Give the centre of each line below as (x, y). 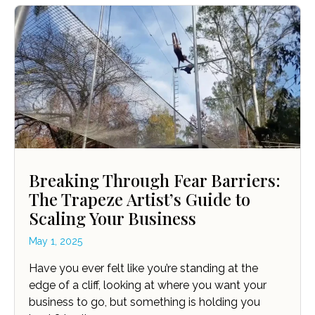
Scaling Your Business (112, 218)
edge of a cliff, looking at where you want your (148, 285)
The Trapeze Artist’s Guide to (140, 199)
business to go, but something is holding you (144, 302)
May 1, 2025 (56, 242)
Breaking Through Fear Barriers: (155, 180)
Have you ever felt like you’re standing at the (143, 269)
